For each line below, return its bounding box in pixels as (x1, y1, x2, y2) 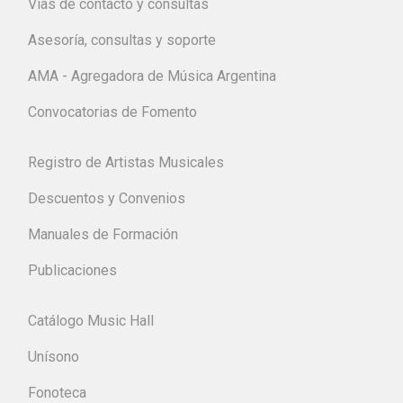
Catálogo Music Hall (28, 311, 154, 329)
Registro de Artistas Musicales (28, 153, 224, 171)
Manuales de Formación (28, 225, 178, 243)
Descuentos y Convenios (28, 189, 185, 207)
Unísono (28, 347, 79, 365)
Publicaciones (28, 261, 117, 279)
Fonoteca (28, 383, 86, 401)
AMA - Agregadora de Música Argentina (28, 67, 276, 85)
